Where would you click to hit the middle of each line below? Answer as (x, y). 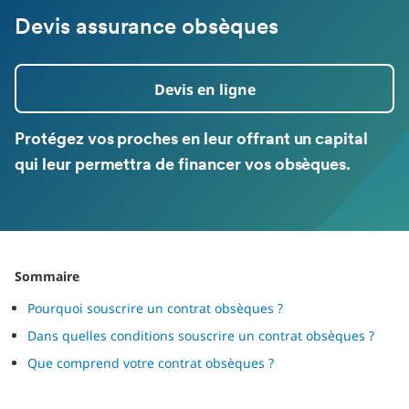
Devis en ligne (204, 89)
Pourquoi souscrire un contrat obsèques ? (155, 308)
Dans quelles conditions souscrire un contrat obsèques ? (201, 336)
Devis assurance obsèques (147, 28)
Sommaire (47, 276)
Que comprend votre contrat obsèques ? (151, 363)
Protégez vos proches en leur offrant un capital (192, 140)
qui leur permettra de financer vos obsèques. (183, 166)
